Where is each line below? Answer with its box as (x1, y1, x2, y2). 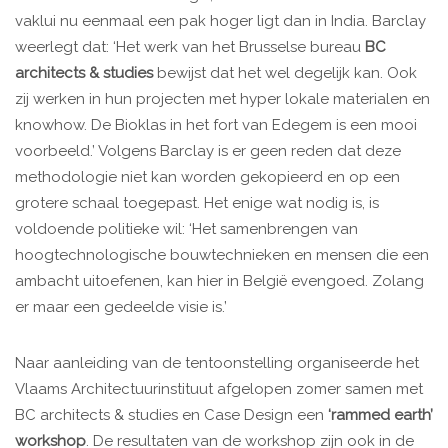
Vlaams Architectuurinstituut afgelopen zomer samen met (15, 380, 423, 399)
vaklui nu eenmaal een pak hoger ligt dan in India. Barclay (15, 12, 426, 31)
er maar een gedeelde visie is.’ (15, 298, 227, 317)
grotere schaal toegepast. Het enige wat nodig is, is (15, 194, 379, 213)
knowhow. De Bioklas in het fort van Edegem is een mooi (15, 116, 417, 135)
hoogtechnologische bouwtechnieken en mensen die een (15, 246, 429, 265)
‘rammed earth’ (328, 406, 433, 425)
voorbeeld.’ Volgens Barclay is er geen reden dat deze (15, 142, 401, 161)
